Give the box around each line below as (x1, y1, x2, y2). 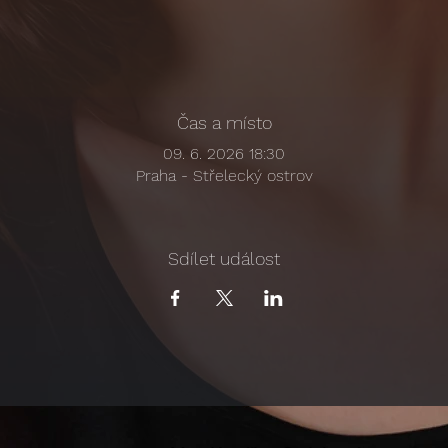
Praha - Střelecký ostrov (135, 165, 313, 185)
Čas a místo (176, 111, 272, 133)
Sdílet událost (168, 247, 280, 269)
